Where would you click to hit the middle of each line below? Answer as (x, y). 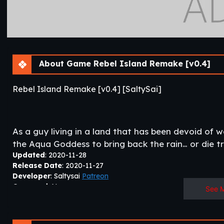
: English (64, 218)
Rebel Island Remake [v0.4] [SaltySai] (87, 89)
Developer (31, 176)
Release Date (37, 165)
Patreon (95, 176)
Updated (29, 155)
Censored (30, 186)
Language (31, 218)
